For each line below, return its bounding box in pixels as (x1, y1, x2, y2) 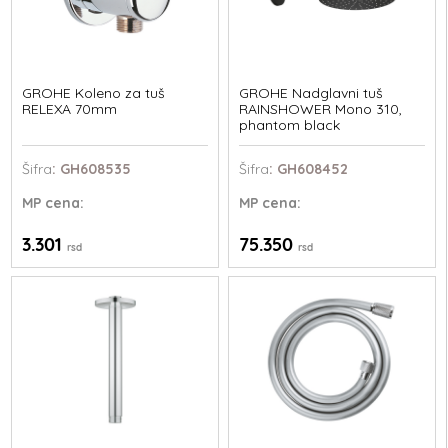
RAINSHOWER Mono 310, (238, 99, 402, 118)
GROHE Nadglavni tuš (238, 83, 383, 102)
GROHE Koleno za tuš (22, 83, 166, 102)
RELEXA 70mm (22, 99, 118, 118)
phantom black (238, 115, 340, 134)
